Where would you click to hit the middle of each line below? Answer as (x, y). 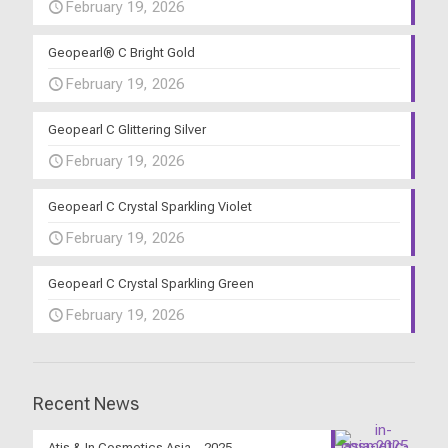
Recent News (86, 404)
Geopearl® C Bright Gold (121, 53)
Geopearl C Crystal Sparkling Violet (150, 207)
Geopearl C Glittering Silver (127, 130)
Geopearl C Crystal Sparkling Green (151, 284)
